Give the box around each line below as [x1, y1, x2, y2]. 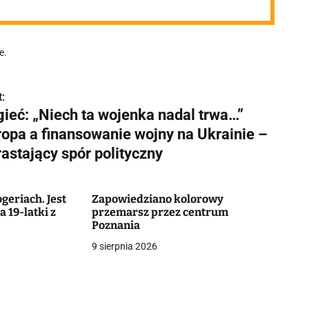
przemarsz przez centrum [91, 206, 228, 219]
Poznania [91, 219, 140, 232]
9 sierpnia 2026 [91, 241, 157, 252]
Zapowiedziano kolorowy [91, 192, 223, 206]
